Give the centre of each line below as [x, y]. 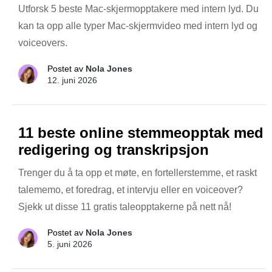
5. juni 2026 [70, 244]
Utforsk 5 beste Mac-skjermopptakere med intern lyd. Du [138, 8]
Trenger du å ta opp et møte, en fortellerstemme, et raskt [138, 172]
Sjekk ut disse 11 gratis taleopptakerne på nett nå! [125, 206]
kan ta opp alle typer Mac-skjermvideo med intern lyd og [138, 25]
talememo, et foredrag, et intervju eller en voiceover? [131, 189]
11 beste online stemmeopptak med [141, 132]
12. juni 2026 [72, 80]
